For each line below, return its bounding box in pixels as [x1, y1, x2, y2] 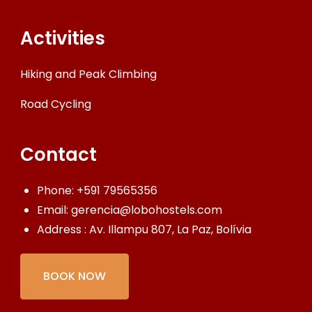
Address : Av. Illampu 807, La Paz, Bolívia [37, 221, 251, 237]
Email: [37, 201, 71, 218]
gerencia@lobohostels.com [71, 201, 222, 218]
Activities [20, 25, 105, 51]
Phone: [37, 182, 77, 198]
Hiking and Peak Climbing [20, 65, 157, 82]
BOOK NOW [43, 267, 106, 284]
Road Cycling [20, 95, 91, 112]
